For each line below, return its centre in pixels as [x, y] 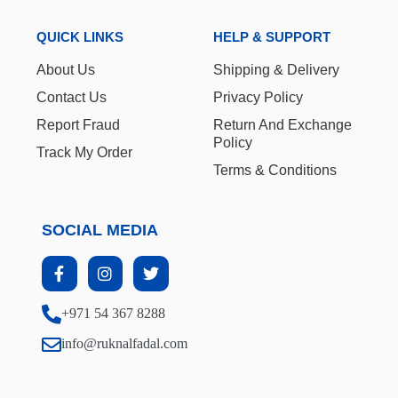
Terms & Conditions [275, 171]
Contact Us [72, 98]
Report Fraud [78, 125]
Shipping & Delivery [276, 70]
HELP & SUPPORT [272, 37]
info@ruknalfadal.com [124, 343]
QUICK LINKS [80, 37]
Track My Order [84, 153]
